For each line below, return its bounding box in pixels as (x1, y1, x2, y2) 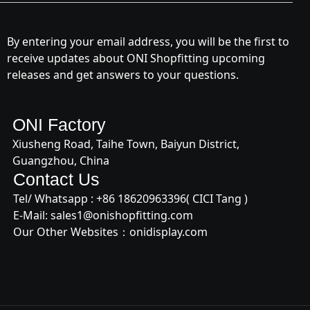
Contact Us (13, 170, 100, 190)
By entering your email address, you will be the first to (7, 34, 289, 50)
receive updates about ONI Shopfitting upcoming (7, 51, 265, 66)
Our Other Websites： (13, 224, 129, 240)
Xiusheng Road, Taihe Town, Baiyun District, (12, 136, 239, 152)
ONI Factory (12, 115, 106, 135)
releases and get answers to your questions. (7, 67, 239, 83)
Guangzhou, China (12, 153, 109, 169)
